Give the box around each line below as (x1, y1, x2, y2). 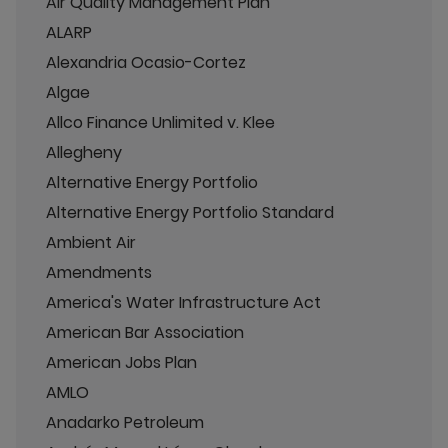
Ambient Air (46, 230, 136, 254)
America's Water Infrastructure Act (46, 290, 321, 314)
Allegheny (46, 140, 122, 164)
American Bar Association (46, 320, 244, 344)
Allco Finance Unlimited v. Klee (46, 110, 275, 134)
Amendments (46, 260, 152, 284)
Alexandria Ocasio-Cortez (46, 50, 246, 74)
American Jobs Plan (46, 350, 197, 374)
